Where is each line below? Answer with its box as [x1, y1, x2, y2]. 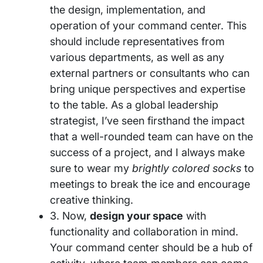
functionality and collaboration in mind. [50, 225, 238, 238]
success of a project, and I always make [50, 146, 245, 159]
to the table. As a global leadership [50, 99, 218, 112]
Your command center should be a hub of [50, 241, 252, 254]
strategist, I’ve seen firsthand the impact [50, 114, 245, 127]
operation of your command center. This [50, 19, 247, 32]
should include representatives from [50, 35, 225, 48]
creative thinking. [50, 194, 133, 207]
